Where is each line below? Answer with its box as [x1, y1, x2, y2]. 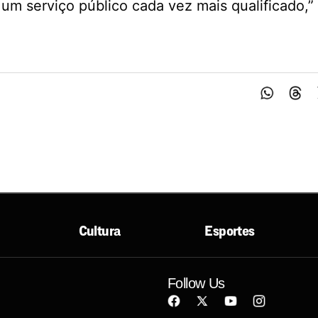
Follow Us [168, 275, 225, 292]
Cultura [78, 222, 121, 240]
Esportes [204, 222, 255, 240]
